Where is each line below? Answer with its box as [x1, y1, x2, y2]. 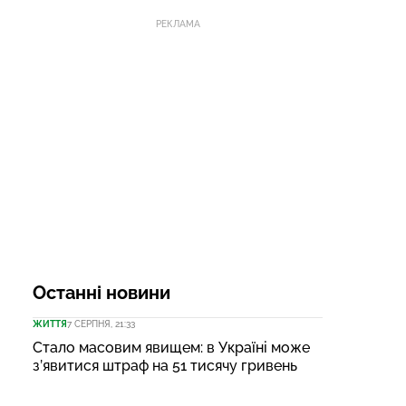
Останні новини [33, 281, 170, 304]
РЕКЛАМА [155, 18, 200, 29]
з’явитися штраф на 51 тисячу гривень [33, 356, 297, 374]
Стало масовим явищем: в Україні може [33, 338, 310, 356]
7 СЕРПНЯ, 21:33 [67, 318, 135, 329]
